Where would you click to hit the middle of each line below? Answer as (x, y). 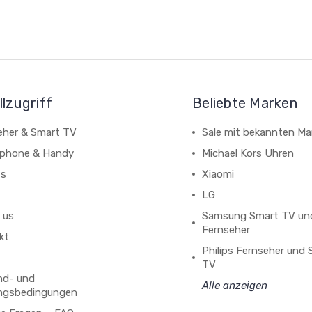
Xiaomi (218, 174)
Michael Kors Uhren (248, 153)
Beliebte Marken (245, 103)
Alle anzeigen (235, 286)
